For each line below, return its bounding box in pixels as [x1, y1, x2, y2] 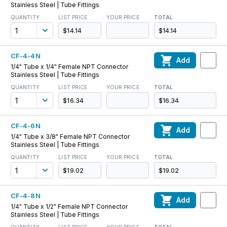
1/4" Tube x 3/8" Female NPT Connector [11, 133, 130, 140]
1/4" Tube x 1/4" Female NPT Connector [11, 63, 128, 70]
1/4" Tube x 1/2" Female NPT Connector [11, 203, 128, 210]
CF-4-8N [11, 192, 41, 200]
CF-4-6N [11, 122, 41, 130]
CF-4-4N [11, 52, 41, 60]
